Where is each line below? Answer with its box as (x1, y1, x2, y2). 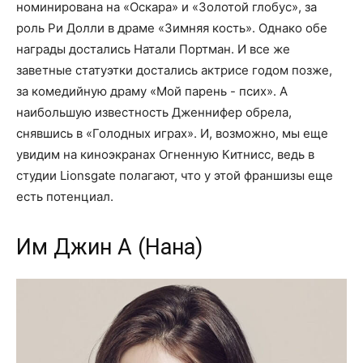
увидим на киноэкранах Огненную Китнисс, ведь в (16, 147, 314, 163)
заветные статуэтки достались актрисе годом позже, (16, 62, 332, 79)
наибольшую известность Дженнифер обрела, (16, 105, 292, 121)
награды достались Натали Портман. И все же (16, 41, 290, 58)
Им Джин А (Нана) (16, 234, 203, 261)
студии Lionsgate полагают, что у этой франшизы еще (16, 168, 333, 184)
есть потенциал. (16, 189, 113, 205)
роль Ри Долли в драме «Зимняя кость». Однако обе (16, 20, 327, 36)
